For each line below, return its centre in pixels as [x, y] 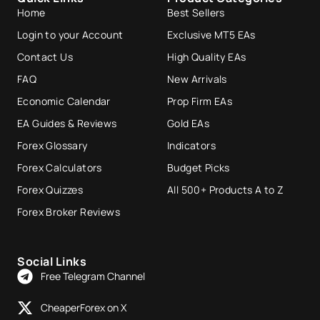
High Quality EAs [207, 56]
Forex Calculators [60, 167]
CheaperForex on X [83, 307]
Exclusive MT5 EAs [211, 34]
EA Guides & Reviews [67, 123]
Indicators [191, 145]
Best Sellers [196, 12]
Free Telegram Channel [92, 276]
